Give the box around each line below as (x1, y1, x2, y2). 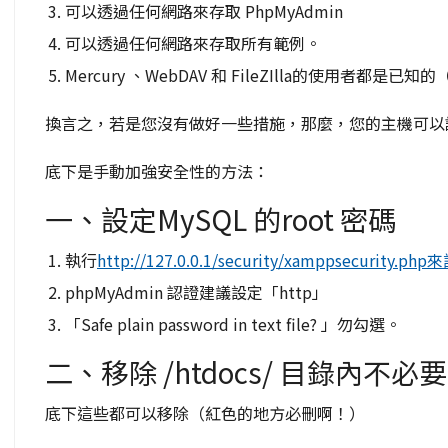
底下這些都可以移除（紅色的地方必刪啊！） (45, 401, 365, 425)
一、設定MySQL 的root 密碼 (45, 199, 396, 239)
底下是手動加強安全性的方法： (45, 159, 269, 183)
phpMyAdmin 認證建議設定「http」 (65, 280, 328, 304)
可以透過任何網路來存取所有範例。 (65, 31, 321, 55)
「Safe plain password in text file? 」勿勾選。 (65, 312, 401, 336)
